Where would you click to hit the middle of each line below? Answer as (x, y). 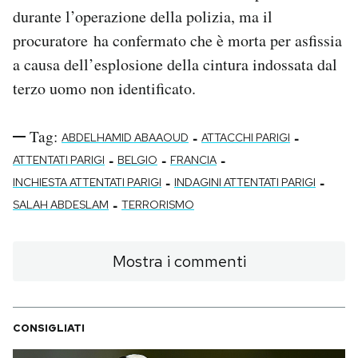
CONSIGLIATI (49, 328)
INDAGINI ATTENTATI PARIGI (245, 183)
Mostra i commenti (179, 262)
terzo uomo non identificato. (104, 89)
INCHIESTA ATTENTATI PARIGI (87, 183)
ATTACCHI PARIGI (246, 138)
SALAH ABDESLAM (61, 205)
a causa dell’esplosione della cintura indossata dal (175, 65)
